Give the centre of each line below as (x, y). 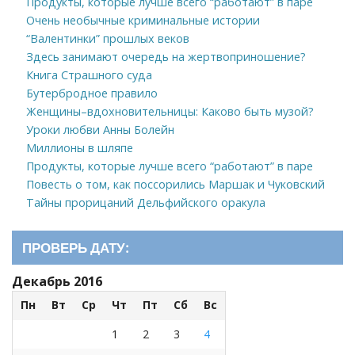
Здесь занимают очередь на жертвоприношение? (166, 56)
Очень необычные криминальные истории (143, 20)
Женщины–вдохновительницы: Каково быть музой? (170, 111)
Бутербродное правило (92, 93)
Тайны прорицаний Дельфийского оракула (145, 202)
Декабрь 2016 (57, 281)
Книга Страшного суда (89, 74)
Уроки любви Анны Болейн (100, 129)
